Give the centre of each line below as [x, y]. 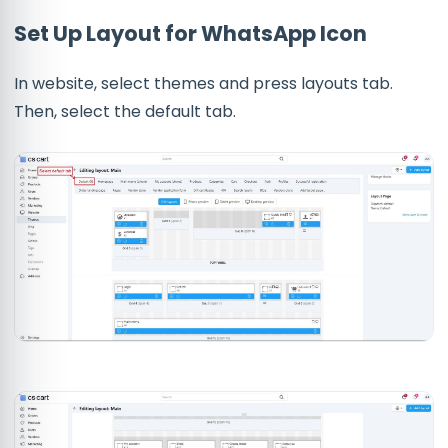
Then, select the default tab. [125, 112]
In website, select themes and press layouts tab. [203, 84]
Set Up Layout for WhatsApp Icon [190, 34]
